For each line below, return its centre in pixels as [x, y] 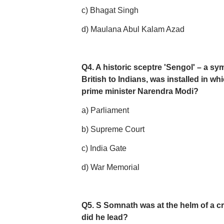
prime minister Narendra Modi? [140, 91]
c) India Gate [104, 148]
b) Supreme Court [113, 129]
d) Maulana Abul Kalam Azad [133, 29]
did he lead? [104, 217]
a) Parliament [105, 110]
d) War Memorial [110, 167]
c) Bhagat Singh [110, 10]
